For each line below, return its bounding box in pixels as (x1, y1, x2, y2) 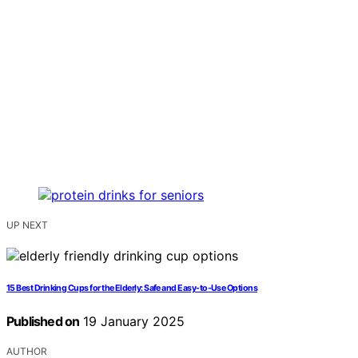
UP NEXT (6, 219, 48, 232)
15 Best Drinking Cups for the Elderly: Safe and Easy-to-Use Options (6, 283, 258, 294)
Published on (6, 313, 80, 330)
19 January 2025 (79, 313, 185, 330)
